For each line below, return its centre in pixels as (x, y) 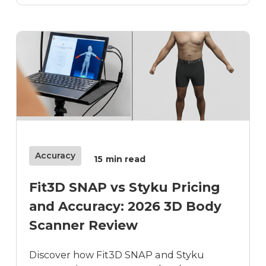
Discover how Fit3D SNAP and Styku (117, 254)
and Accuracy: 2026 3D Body (126, 206)
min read (126, 159)
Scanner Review (84, 225)
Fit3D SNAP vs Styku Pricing (125, 187)
